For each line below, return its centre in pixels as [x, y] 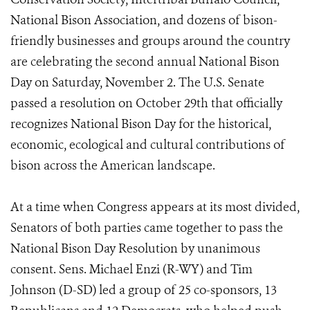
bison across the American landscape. [113, 165]
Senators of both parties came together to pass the [147, 228]
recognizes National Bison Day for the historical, [141, 124]
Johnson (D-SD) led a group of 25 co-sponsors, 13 [144, 290]
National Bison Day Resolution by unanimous [135, 248]
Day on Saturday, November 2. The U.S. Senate [137, 82]
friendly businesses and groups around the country [150, 41]
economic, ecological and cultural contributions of [148, 145]
